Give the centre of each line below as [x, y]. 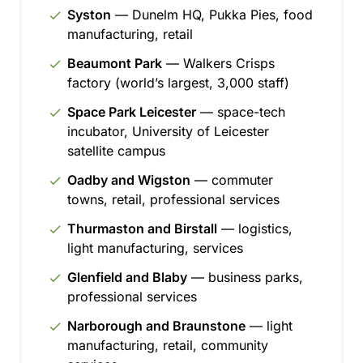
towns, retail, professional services [173, 199]
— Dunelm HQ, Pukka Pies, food [212, 15]
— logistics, [255, 228]
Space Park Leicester [132, 112]
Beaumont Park [115, 63]
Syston [89, 15]
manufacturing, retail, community [168, 345]
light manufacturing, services [155, 248]
